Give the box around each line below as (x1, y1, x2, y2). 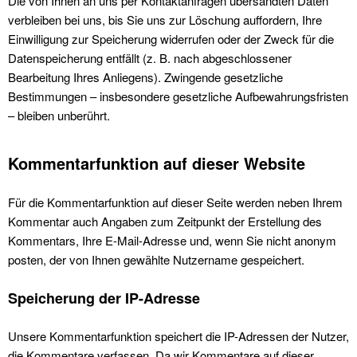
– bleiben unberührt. (8, 107, 110, 124)
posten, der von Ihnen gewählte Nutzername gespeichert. (8, 251, 304, 268)
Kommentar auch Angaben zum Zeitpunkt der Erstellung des (8, 213, 322, 229)
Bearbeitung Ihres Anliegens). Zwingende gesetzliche (8, 69, 283, 85)
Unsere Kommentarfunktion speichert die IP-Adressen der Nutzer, (8, 328, 349, 344)
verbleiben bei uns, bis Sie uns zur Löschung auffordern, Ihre (8, 11, 322, 28)
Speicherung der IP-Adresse (8, 288, 200, 308)
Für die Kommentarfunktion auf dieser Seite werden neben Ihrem (8, 194, 343, 210)
